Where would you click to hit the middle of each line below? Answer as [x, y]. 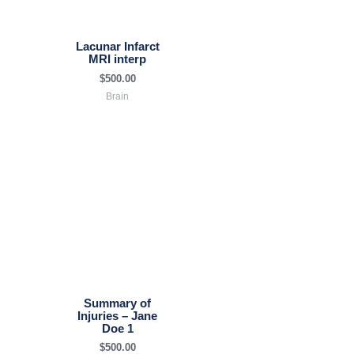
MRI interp [117, 60]
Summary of [117, 303]
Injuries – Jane [117, 316]
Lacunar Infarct [117, 47]
